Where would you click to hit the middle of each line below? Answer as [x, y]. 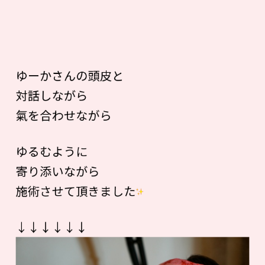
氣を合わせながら [64, 115]
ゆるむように [52, 151]
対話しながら [52, 95]
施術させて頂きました [76, 191]
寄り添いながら [58, 171]
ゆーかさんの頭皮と [70, 75]
